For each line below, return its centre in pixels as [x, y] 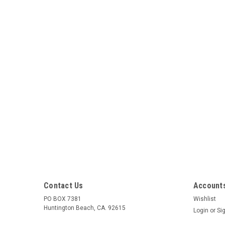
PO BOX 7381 [63, 199]
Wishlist [204, 199]
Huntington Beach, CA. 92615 [85, 208]
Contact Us [64, 186]
